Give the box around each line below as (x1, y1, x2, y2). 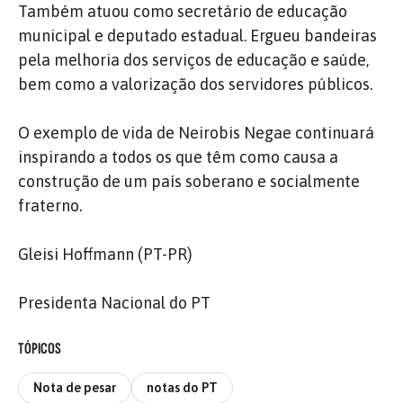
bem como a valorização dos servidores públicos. (18, 74, 372, 94)
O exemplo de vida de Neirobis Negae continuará (18, 122, 374, 142)
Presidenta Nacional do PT (18, 292, 210, 312)
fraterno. (18, 195, 82, 215)
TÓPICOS (18, 338, 61, 358)
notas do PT (147, 381, 218, 396)
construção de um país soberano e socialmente (18, 171, 360, 191)
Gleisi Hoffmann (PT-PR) (18, 244, 193, 264)
